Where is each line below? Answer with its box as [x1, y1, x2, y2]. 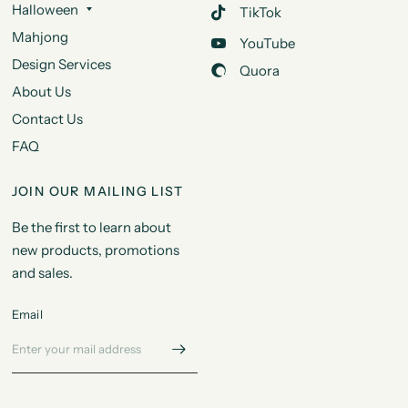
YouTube [239, 34, 295, 52]
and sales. [11, 263, 73, 281]
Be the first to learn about [11, 218, 171, 236]
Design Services [11, 55, 111, 73]
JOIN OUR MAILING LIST [11, 182, 184, 199]
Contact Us [11, 109, 83, 127]
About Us [11, 82, 71, 100]
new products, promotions [11, 240, 179, 259]
